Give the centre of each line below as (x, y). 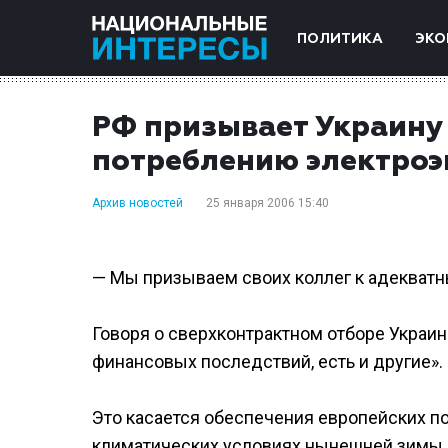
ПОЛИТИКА (340, 39)
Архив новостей (137, 203)
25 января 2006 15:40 (267, 203)
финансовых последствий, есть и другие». (267, 361)
